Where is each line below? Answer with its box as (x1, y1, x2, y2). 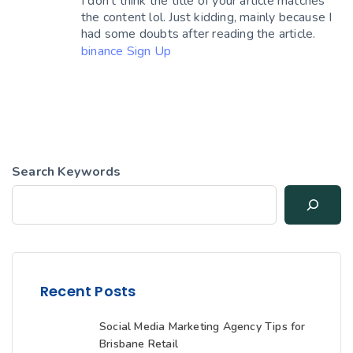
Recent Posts (40, 281, 136, 301)
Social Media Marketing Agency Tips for (99, 318, 306, 334)
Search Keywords (12, 162, 121, 180)
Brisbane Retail (99, 336, 178, 351)
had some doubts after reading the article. (81, 24, 316, 43)
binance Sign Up (81, 42, 171, 60)
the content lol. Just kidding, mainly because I (81, 8, 333, 26)
